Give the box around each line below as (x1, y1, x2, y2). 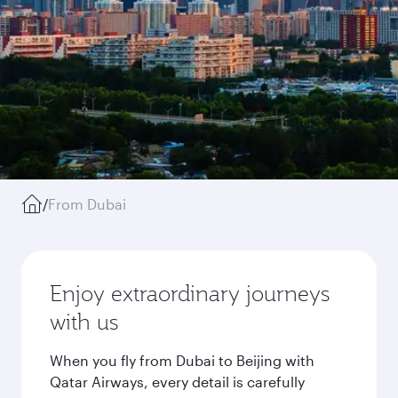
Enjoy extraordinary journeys (50, 279, 330, 307)
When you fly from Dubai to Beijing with (50, 352, 314, 369)
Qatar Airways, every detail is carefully (50, 373, 305, 390)
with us (50, 307, 118, 336)
